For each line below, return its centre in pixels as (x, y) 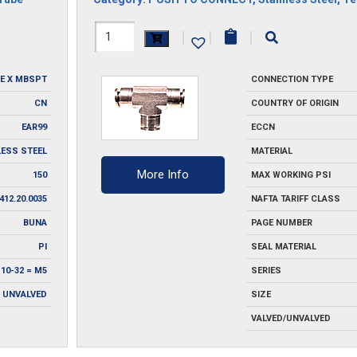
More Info (163, 174)
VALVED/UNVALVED (291, 318)
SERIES (267, 270)
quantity (120, 90)
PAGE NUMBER (282, 222)
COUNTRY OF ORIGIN (295, 103)
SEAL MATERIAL (284, 246)
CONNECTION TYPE (292, 79)
